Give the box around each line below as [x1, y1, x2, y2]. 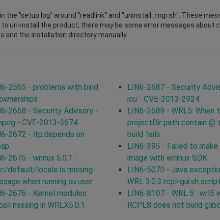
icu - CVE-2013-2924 [127, 94, 199, 104]
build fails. [127, 129, 162, 139]
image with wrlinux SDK [127, 153, 207, 163]
